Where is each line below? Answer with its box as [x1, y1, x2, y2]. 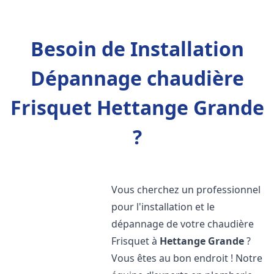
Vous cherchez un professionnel [111, 183, 261, 196]
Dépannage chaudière [30, 65, 244, 91]
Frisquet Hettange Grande [10, 94, 264, 120]
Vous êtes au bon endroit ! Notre [111, 251, 263, 265]
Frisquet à [111, 234, 160, 248]
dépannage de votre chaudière [111, 217, 254, 231]
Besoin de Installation [30, 35, 244, 62]
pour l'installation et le [111, 200, 215, 213]
